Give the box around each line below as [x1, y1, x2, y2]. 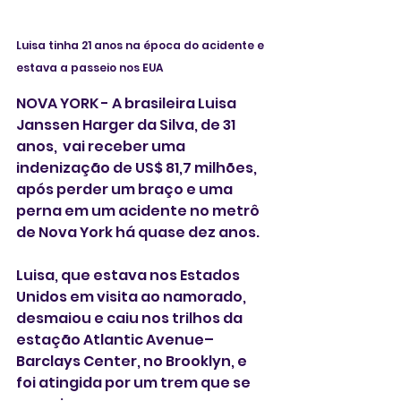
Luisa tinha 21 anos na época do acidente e [16, 37, 267, 53]
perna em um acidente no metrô [16, 200, 262, 221]
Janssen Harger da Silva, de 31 [16, 114, 238, 135]
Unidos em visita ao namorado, [16, 286, 252, 307]
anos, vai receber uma [16, 135, 188, 157]
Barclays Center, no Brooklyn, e [16, 350, 250, 371]
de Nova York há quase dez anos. [16, 221, 262, 243]
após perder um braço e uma [16, 178, 235, 200]
